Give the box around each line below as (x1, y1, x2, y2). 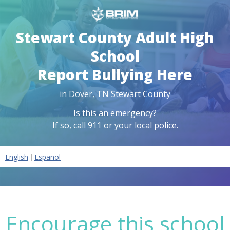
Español (34, 151, 61, 162)
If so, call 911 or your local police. (52, 119, 178, 131)
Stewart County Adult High (16, 27, 214, 47)
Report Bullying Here (37, 64, 193, 84)
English (5, 151, 28, 162)
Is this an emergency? (73, 107, 157, 119)
